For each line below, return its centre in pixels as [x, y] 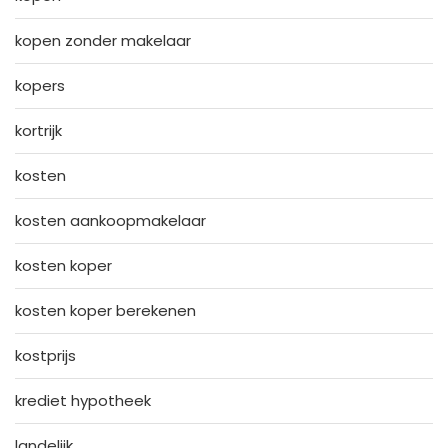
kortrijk [38, 131]
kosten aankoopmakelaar [110, 221]
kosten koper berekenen [105, 311]
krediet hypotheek [83, 401]
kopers [40, 86]
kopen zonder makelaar [103, 41]
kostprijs [45, 356]
